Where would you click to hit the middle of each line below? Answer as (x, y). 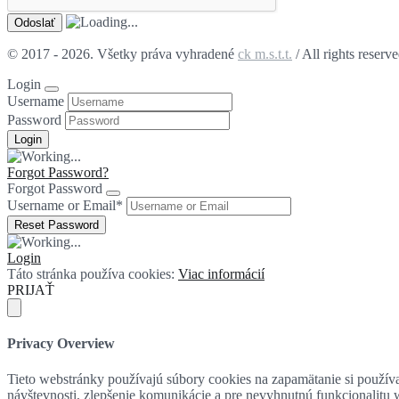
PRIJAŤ (31, 290)
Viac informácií (221, 274)
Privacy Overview (61, 344)
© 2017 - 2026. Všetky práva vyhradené (122, 54)
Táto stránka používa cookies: (93, 274)
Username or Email (61, 206)
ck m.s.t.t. (265, 54)
